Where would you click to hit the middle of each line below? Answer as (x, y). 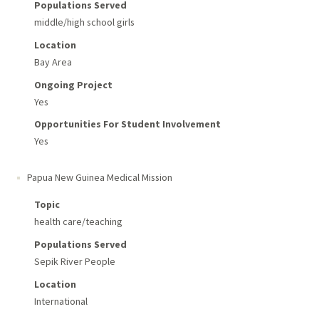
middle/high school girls (84, 22)
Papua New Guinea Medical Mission (99, 178)
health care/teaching (78, 222)
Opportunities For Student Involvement (127, 124)
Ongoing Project (73, 84)
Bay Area (53, 62)
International (61, 302)
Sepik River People (74, 262)
